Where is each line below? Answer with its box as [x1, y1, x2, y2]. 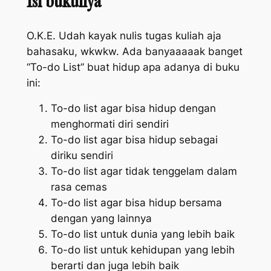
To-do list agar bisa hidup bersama [50, 197, 222, 209]
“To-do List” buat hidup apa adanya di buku [26, 60, 240, 73]
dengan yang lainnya [50, 212, 152, 225]
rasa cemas [50, 181, 107, 194]
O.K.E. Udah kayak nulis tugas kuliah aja [26, 29, 221, 42]
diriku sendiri [50, 149, 113, 162]
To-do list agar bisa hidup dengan [50, 102, 216, 115]
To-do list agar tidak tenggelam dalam [50, 165, 237, 178]
